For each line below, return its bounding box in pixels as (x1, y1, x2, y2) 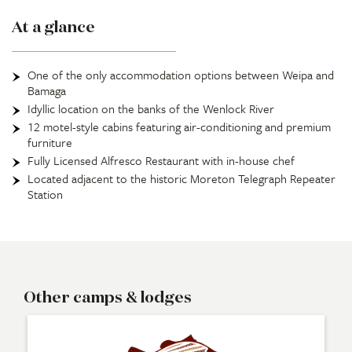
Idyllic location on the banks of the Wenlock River (27, 99, 274, 117)
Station (27, 185, 63, 203)
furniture (27, 133, 72, 151)
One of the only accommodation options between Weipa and (27, 65, 334, 83)
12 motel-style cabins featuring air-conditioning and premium (27, 117, 331, 135)
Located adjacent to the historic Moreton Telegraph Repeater (27, 169, 335, 187)
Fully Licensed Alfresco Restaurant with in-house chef (27, 151, 295, 169)
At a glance (12, 19, 95, 35)
